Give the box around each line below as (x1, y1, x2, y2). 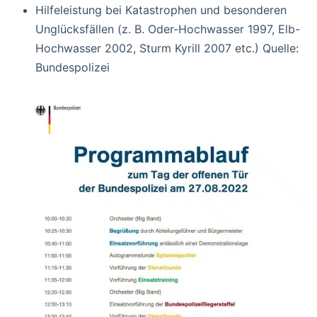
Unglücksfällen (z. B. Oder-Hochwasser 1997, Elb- (35, 21, 300, 36)
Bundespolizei (35, 59, 110, 74)
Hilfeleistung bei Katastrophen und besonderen (35, 2, 287, 17)
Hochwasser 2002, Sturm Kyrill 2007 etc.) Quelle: (35, 40, 299, 55)
